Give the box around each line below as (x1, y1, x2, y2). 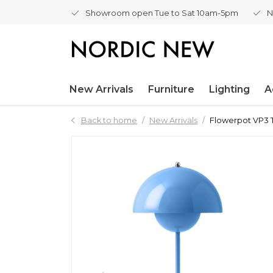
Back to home (81, 116, 137, 125)
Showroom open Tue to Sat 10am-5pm (85, 8, 238, 18)
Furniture (148, 83, 194, 95)
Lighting (209, 83, 250, 95)
